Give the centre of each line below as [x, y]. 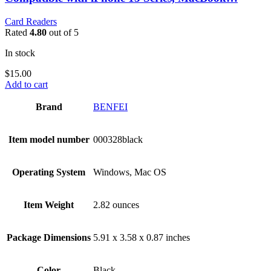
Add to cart [26, 84]
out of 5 [63, 32]
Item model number [49, 139]
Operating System [49, 172]
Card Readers [31, 21]
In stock [20, 53]
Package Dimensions [49, 237]
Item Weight [49, 204]
